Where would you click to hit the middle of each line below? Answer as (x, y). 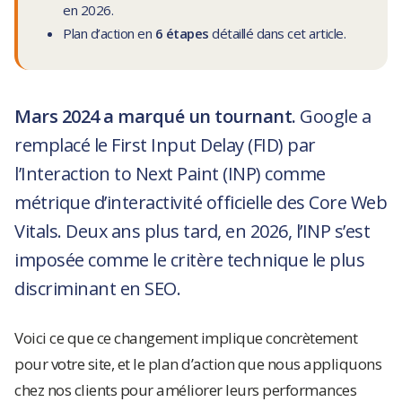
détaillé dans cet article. (277, 33)
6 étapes (182, 33)
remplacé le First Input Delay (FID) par (165, 145)
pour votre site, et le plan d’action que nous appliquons (198, 364)
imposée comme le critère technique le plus (189, 260)
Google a (333, 116)
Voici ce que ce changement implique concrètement (186, 338)
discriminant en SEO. (97, 288)
